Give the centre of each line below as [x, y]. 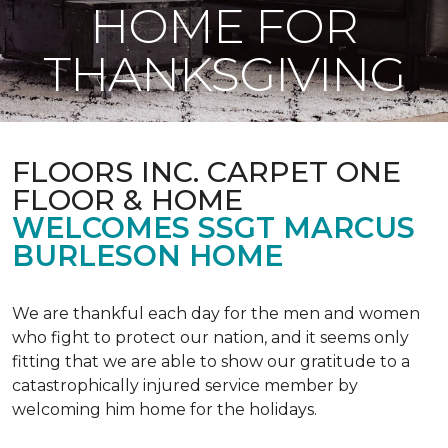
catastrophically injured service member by [185, 385]
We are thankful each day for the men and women [216, 313]
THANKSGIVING [224, 74]
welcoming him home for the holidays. [164, 409]
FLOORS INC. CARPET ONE [206, 171]
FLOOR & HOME [127, 199]
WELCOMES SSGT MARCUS [213, 227]
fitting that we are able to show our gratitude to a [211, 361]
